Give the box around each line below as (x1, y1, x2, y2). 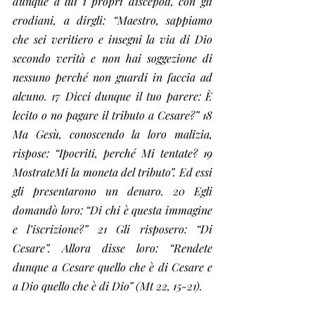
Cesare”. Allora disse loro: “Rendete (13, 240, 212, 255)
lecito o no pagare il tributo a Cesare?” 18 (13, 108, 212, 122)
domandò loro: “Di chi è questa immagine (13, 202, 212, 217)
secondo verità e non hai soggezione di (13, 51, 212, 65)
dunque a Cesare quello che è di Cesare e (13, 259, 212, 274)
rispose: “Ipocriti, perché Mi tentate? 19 (13, 146, 212, 160)
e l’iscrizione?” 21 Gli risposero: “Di (13, 221, 212, 236)
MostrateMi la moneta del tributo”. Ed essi (13, 165, 212, 179)
